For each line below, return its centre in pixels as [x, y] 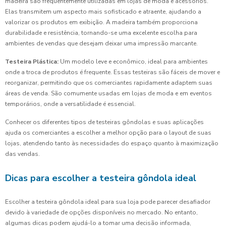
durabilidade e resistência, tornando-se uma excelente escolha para [101, 33]
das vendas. [22, 154]
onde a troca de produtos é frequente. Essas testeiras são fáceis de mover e [112, 72]
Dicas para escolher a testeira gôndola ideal [101, 178]
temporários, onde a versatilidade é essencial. [70, 104]
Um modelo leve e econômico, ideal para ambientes [133, 62]
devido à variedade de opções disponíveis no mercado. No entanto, [101, 213]
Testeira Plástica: [32, 62]
